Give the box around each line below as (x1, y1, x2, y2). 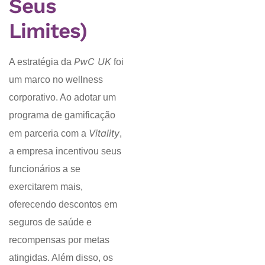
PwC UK (74, 56, 111, 68)
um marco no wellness (9, 75, 103, 85)
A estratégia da (9, 57, 74, 67)
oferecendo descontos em (9, 199, 117, 210)
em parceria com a (9, 128, 89, 139)
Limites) (9, 18, 87, 44)
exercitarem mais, (9, 182, 83, 192)
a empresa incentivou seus (9, 146, 121, 157)
